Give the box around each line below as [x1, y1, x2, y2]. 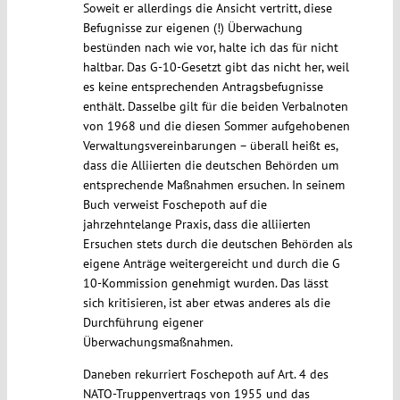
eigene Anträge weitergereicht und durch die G [82, 255, 340, 272]
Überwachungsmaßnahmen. [82, 334, 233, 351]
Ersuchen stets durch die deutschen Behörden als [82, 236, 353, 253]
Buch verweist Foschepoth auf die [82, 196, 267, 213]
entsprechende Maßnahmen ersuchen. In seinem [82, 177, 345, 194]
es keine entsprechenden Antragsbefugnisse [82, 79, 323, 96]
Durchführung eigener [82, 314, 204, 331]
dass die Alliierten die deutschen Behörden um [82, 157, 338, 174]
